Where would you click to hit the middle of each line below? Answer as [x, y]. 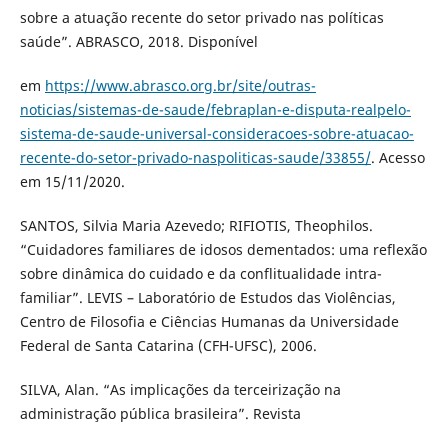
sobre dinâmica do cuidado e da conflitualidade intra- [200, 274]
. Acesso [397, 158]
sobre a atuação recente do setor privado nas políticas [201, 18]
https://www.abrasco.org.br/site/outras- [180, 86]
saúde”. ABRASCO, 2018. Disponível [138, 42]
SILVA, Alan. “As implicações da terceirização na [180, 390]
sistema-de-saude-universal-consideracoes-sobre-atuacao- [216, 134]
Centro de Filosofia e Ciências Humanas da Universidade [209, 322]
